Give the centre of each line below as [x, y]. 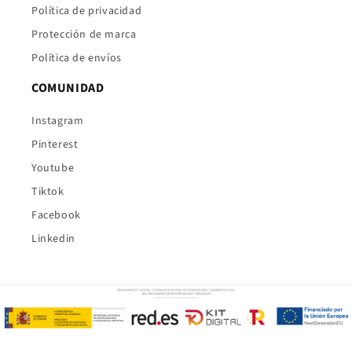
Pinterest [55, 145]
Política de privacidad [87, 11]
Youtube [53, 168]
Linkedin [53, 239]
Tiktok [48, 192]
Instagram [58, 121]
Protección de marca [84, 35]
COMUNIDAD [68, 88]
